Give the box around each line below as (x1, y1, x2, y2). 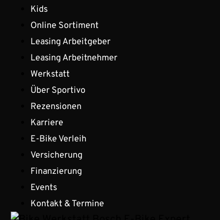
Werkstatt (30, 68, 70, 80)
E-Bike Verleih (30, 133, 87, 145)
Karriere (30, 117, 64, 129)
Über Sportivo (30, 84, 86, 96)
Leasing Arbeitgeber (30, 36, 111, 48)
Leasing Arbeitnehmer (30, 52, 118, 64)
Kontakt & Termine (30, 198, 105, 210)
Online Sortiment (30, 20, 99, 31)
